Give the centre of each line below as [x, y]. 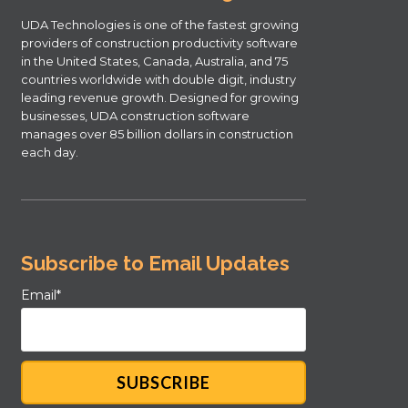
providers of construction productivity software [159, 42]
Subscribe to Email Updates [155, 263]
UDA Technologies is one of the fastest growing [159, 24]
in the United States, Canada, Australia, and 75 [154, 61]
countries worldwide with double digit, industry [158, 79]
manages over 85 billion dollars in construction [157, 133]
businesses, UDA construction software [135, 115]
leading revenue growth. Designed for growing [159, 97]
